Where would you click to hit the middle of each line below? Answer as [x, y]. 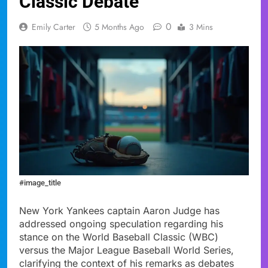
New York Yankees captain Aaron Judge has [119, 210]
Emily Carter [54, 27]
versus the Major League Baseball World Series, [127, 250]
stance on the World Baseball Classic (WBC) [119, 237]
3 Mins [201, 27]
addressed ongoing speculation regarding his [121, 223]
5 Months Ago [119, 27]
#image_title [40, 182]
